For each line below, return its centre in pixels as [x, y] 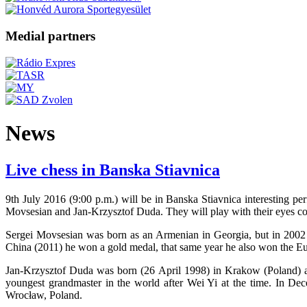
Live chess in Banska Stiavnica [113, 170]
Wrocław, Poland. [44, 295]
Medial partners [50, 36]
